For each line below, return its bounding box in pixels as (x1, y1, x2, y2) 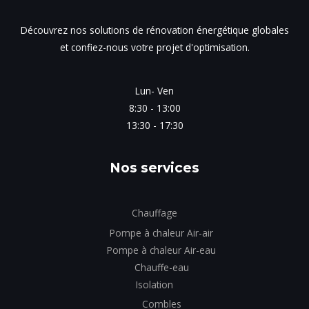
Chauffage (132, 206, 177, 220)
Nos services (110, 159, 199, 176)
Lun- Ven (135, 83, 174, 97)
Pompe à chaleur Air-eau (107, 243, 216, 257)
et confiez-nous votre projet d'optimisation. (59, 40, 250, 54)
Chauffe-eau (134, 260, 189, 274)
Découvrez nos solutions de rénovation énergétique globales (20, 23, 289, 37)
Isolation (136, 277, 173, 291)
